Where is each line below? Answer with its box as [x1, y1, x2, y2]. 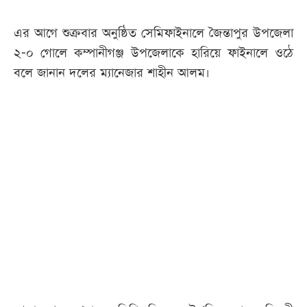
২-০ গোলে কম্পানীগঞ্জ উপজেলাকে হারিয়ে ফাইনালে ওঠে [14, 45, 293, 62]
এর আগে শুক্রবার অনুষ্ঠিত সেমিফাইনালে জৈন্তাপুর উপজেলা [14, 25, 293, 42]
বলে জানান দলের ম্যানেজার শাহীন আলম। [14, 64, 210, 82]
